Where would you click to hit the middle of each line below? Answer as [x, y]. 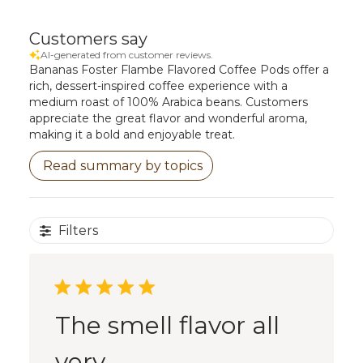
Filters [78, 231]
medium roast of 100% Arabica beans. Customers [168, 102]
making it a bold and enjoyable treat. [132, 135]
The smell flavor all [167, 326]
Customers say [88, 39]
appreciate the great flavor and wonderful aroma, [168, 119]
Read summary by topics [122, 166]
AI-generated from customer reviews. [126, 55]
